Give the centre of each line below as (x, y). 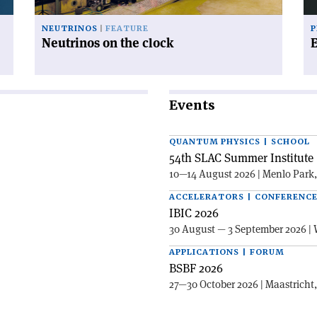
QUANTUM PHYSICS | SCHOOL (240, 142)
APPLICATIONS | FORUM (226, 252)
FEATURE (127, 28)
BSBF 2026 (196, 268)
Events (192, 105)
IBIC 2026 (194, 213)
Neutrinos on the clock (108, 42)
